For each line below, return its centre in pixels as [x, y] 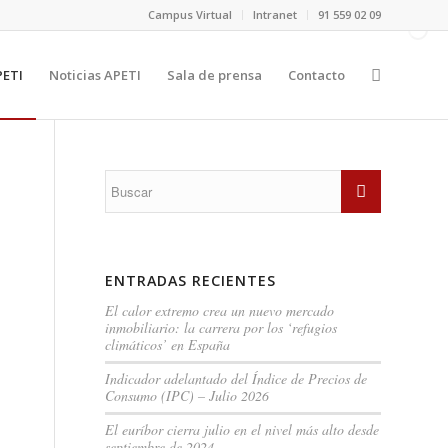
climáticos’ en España [168, 344]
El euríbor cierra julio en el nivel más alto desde [242, 429]
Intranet [275, 14]
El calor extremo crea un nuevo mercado [220, 310]
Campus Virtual [190, 14]
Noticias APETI [95, 75]
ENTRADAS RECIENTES [191, 280]
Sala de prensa [214, 75]
